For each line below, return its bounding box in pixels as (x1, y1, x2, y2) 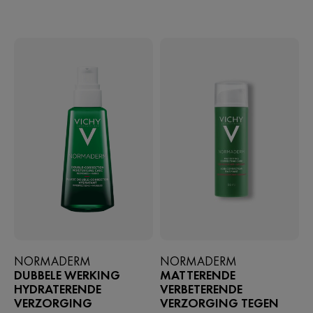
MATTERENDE (159, 267, 235, 284)
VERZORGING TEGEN (159, 295, 279, 312)
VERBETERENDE (159, 281, 242, 298)
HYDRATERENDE (14, 281, 101, 298)
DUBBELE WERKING (14, 267, 120, 284)
